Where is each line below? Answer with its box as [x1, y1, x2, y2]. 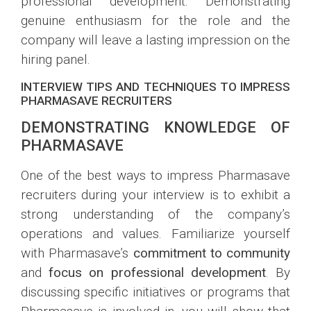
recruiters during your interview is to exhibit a [21, 186, 290, 203]
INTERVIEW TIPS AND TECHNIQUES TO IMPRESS [21, 79, 290, 94]
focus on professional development [49, 264, 266, 280]
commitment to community [133, 244, 290, 261]
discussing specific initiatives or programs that [21, 283, 290, 300]
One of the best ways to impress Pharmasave [21, 167, 290, 183]
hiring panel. [21, 51, 90, 68]
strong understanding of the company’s [21, 205, 290, 222]
